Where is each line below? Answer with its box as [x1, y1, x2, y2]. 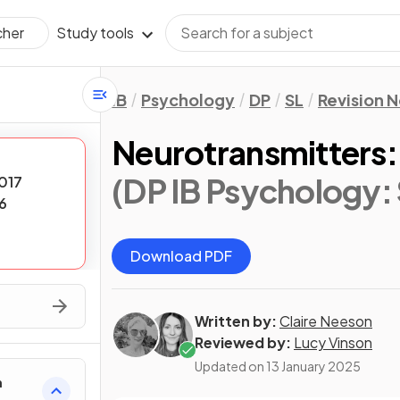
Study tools [56, 23, 134, 42]
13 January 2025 [266, 358, 361, 374]
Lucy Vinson [294, 333, 372, 352]
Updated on [195, 358, 266, 374]
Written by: [195, 312, 277, 330]
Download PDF [130, 246, 232, 265]
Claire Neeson [279, 312, 372, 330]
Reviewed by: [195, 333, 291, 352]
